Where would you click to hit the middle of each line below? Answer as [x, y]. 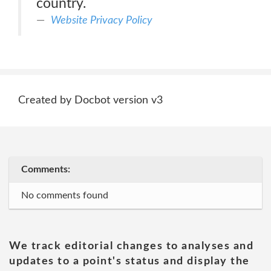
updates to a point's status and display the [129, 261]
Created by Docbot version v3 [90, 100]
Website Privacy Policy [102, 20]
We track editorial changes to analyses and [131, 246]
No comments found [65, 195]
